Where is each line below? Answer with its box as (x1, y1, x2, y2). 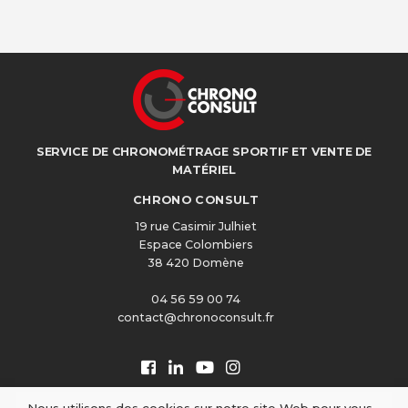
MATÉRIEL (172, 162, 236, 177)
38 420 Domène (148, 256, 244, 270)
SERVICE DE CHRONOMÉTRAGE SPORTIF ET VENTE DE (36, 144, 372, 158)
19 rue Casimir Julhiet (135, 219, 257, 233)
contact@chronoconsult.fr (117, 311, 274, 324)
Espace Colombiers (138, 238, 253, 251)
